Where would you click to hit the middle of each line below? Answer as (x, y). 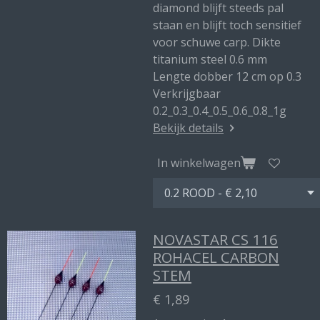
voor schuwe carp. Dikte (217, 42)
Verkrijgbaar (187, 94)
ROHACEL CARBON (216, 257)
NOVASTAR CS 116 (215, 239)
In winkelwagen (199, 162)
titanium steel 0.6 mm (210, 59)
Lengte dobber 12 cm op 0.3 (227, 76)
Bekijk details (188, 128)
